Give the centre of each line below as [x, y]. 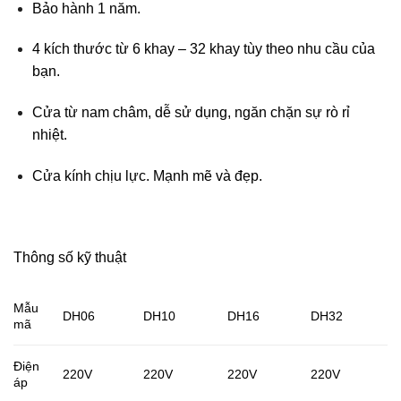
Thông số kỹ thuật [70, 258]
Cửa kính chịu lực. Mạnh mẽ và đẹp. [147, 175]
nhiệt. [49, 135]
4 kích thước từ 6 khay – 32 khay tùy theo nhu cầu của [203, 49]
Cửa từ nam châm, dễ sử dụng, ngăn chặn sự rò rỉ [191, 113]
